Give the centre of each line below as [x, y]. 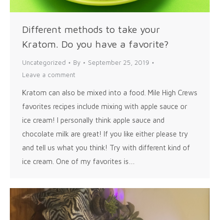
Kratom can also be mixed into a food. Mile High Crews [110, 93]
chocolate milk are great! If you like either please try [105, 134]
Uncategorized [44, 63]
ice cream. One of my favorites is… [79, 162]
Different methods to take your [91, 29]
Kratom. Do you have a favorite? [95, 44]
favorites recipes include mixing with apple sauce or [105, 107]
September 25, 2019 [119, 63]
